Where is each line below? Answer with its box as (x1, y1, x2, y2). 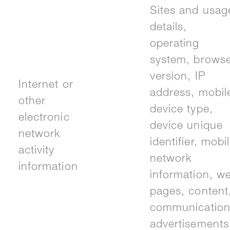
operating (149, 39, 200, 50)
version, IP (149, 72, 206, 83)
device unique (149, 121, 223, 132)
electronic (18, 113, 70, 124)
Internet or (18, 80, 73, 91)
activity (18, 146, 55, 157)
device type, (149, 105, 213, 116)
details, (149, 23, 187, 34)
